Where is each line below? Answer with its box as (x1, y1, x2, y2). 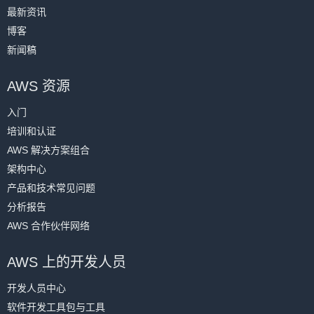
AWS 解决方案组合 (7, 144, 90, 156)
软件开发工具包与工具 (7, 301, 105, 313)
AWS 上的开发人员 (7, 254, 126, 270)
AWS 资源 (7, 78, 70, 94)
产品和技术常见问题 (7, 182, 95, 193)
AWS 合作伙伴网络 (7, 220, 90, 231)
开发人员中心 (7, 282, 66, 294)
